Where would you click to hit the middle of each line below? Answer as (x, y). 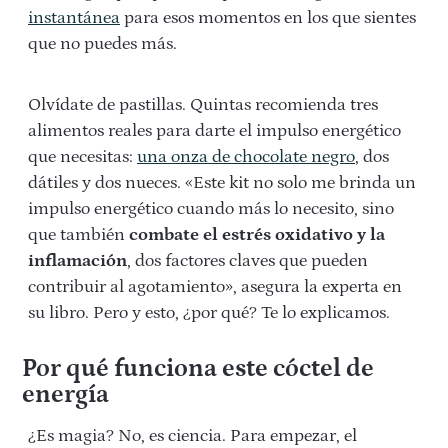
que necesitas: (82, 156)
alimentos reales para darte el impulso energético (214, 130)
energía (65, 394)
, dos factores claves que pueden (247, 260)
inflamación (77, 260)
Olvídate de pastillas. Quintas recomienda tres (203, 104)
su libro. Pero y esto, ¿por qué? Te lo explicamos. (209, 312)
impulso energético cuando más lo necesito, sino (211, 208)
